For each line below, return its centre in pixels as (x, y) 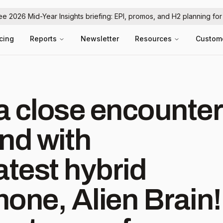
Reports (43, 39)
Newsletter (100, 39)
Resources (153, 39)
